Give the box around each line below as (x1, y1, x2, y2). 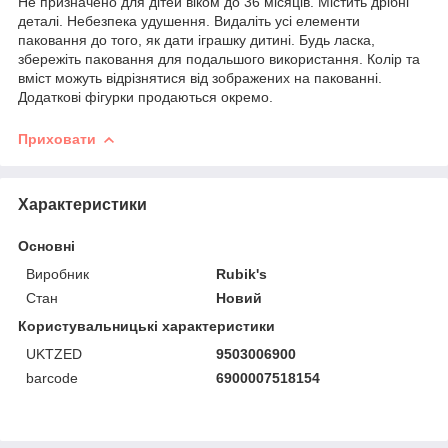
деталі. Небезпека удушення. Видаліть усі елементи (18, 12, 360, 29)
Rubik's (216, 265, 268, 282)
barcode (26, 369, 78, 386)
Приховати (18, 130, 96, 147)
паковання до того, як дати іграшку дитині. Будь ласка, (18, 31, 375, 48)
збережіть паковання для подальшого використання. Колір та (18, 50, 420, 67)
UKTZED (26, 345, 82, 362)
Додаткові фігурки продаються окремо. (18, 88, 273, 105)
